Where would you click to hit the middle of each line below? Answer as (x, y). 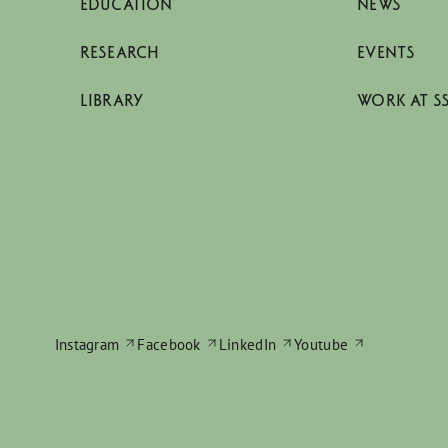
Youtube (321, 344)
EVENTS (386, 52)
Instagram (87, 344)
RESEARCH (120, 52)
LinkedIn (247, 344)
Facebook (169, 344)
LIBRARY (112, 100)
